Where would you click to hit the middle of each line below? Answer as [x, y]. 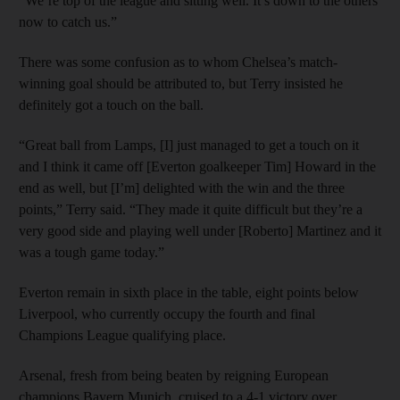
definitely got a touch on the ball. [111, 104]
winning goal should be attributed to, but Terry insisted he [181, 83]
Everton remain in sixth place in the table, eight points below [189, 292]
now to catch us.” [68, 21]
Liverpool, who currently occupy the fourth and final [167, 313]
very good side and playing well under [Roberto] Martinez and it [200, 230]
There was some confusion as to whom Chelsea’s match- [178, 62]
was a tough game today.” [92, 252]
